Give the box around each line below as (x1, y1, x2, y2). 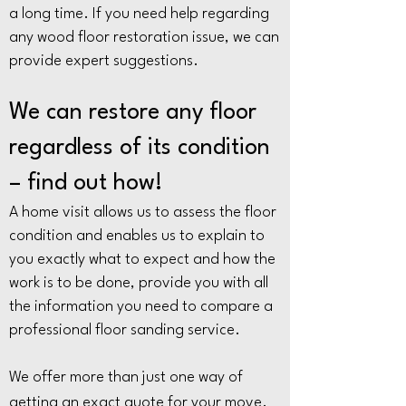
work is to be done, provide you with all (9, 275, 268, 291)
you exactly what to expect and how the (9, 252, 275, 267)
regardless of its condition (9, 137, 270, 159)
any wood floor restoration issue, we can (9, 30, 279, 45)
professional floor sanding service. (9, 323, 240, 338)
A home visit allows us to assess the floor (9, 205, 276, 220)
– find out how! (9, 172, 163, 195)
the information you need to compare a (9, 299, 273, 314)
